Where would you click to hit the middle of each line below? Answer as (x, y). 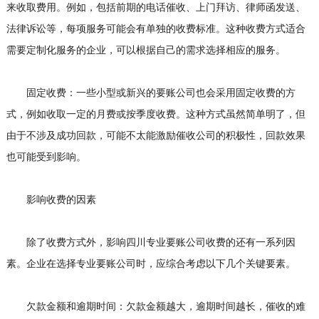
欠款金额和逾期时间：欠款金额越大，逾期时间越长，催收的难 (156, 307)
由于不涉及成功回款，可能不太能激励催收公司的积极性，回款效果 (156, 136)
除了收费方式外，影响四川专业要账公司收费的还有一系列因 (151, 243)
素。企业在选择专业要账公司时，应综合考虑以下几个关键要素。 (151, 265)
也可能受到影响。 (46, 158)
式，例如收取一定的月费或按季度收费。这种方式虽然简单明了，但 (156, 115)
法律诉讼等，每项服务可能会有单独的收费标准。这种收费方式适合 (156, 30)
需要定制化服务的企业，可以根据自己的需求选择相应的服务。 (146, 51)
